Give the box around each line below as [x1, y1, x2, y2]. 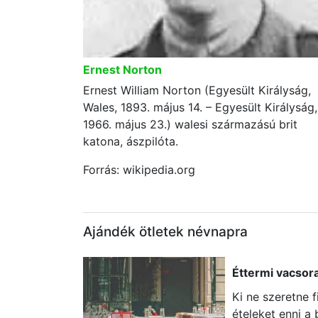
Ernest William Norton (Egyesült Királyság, [83, 83, 311, 97]
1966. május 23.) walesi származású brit [83, 117, 297, 131]
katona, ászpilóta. [83, 134, 178, 148]
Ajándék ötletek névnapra [83, 224, 248, 240]
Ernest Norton [83, 62, 162, 77]
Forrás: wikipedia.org [83, 163, 195, 177]
